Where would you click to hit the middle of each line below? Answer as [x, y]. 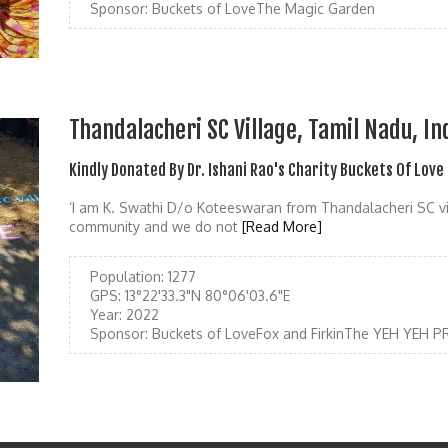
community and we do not [155, 226]
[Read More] [282, 226]
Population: [127, 276]
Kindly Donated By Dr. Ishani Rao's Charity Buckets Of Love [256, 169]
